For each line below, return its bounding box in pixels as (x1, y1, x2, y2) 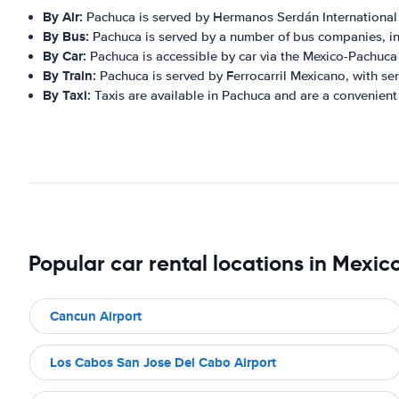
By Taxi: (43, 85, 91, 105)
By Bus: (43, 27, 89, 46)
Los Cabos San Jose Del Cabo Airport (50, 352, 276, 372)
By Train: (43, 66, 96, 85)
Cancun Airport (50, 305, 142, 326)
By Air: (43, 7, 83, 27)
